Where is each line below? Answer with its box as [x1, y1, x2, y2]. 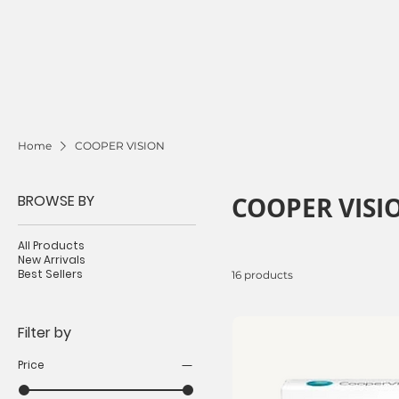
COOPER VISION [75, 138, 165, 152]
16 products [232, 267, 293, 281]
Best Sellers [18, 265, 83, 281]
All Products [18, 237, 85, 253]
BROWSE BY [18, 190, 94, 211]
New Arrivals [18, 251, 85, 267]
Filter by [18, 322, 71, 343]
